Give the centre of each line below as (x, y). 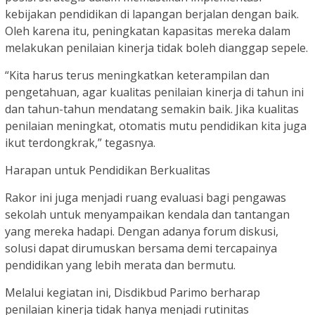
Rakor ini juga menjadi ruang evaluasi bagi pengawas (146, 198)
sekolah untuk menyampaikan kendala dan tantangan (147, 215)
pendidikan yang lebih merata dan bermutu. (120, 265)
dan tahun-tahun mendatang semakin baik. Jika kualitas (152, 109)
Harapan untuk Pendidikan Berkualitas (108, 171)
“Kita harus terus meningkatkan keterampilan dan (137, 76)
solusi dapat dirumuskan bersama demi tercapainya (141, 249)
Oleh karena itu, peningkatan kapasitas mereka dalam (148, 31)
